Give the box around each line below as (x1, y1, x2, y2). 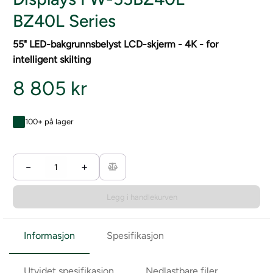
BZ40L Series (13, 10, 116, 31)
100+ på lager (25, 117, 73, 126)
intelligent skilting (13, 54, 91, 65)
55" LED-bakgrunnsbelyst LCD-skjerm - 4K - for (13, 38, 218, 50)
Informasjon (24, 230, 75, 241)
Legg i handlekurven (107, 192, 177, 202)
